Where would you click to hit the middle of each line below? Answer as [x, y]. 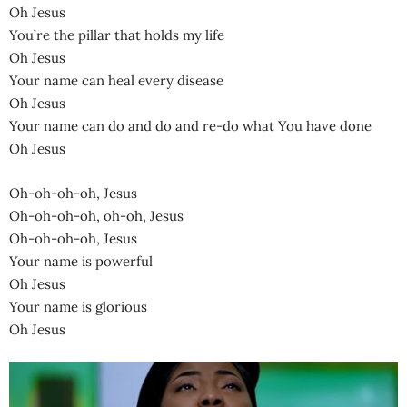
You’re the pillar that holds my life [117, 35]
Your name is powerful [81, 261]
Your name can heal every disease [116, 80]
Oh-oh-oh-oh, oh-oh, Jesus [96, 215]
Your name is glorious [78, 306]
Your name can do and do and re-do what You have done [190, 125]
